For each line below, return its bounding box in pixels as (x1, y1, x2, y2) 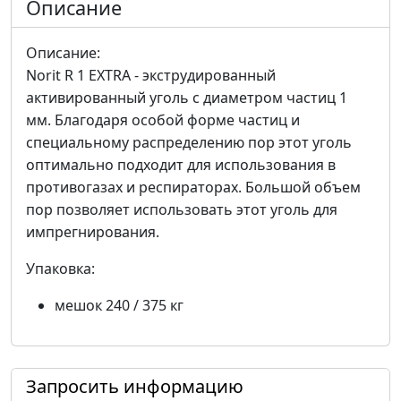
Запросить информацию (26, 374, 243, 399)
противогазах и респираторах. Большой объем (26, 177, 361, 198)
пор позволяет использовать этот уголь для (26, 200, 337, 220)
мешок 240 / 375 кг (55, 295, 183, 316)
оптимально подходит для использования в (26, 155, 336, 175)
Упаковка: (26, 259, 95, 279)
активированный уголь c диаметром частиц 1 (26, 88, 347, 108)
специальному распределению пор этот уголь (26, 132, 352, 153)
